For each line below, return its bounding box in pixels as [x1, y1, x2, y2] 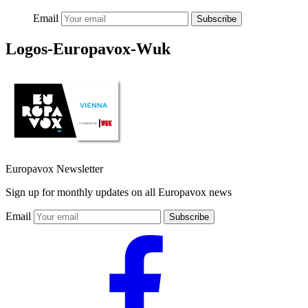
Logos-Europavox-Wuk [5, 39, 170, 58]
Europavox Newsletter [5, 162, 103, 175]
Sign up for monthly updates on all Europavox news [5, 186, 232, 198]
